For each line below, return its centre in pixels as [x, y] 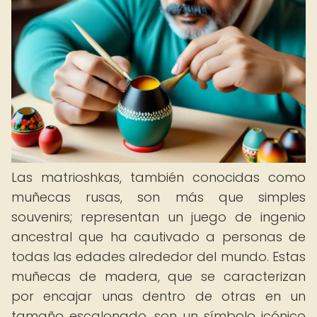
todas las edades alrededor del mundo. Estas [158, 257]
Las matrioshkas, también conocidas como [158, 177]
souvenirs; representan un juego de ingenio [158, 217]
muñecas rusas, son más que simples [158, 197]
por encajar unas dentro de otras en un [158, 296]
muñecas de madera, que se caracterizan [158, 276]
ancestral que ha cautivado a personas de [158, 237]
